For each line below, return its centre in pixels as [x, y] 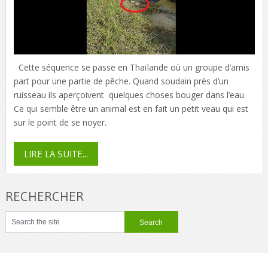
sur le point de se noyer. [60, 122]
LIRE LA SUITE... [56, 153]
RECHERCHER [44, 197]
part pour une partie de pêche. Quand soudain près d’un [121, 81]
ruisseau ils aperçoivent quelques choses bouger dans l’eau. [130, 95]
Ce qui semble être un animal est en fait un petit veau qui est [131, 108]
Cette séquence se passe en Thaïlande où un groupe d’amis [131, 67]
